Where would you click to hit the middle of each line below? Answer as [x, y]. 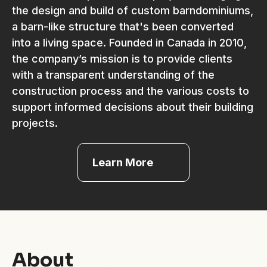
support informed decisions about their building [133, 107]
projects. [35, 123]
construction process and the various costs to [131, 91]
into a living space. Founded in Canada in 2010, [129, 43]
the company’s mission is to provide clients [122, 59]
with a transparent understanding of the [113, 75]
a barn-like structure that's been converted [123, 27]
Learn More [123, 162]
